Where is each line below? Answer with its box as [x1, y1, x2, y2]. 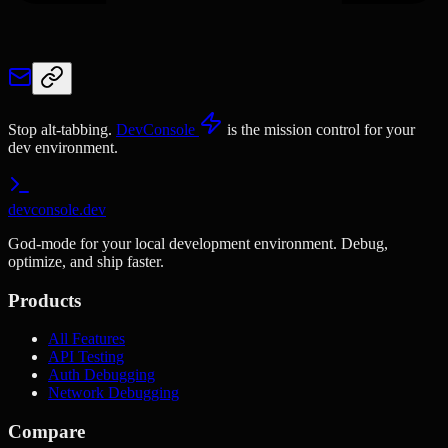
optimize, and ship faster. [8, 252, 164, 270]
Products [8, 289, 81, 311]
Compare [8, 420, 85, 442]
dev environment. [8, 138, 118, 156]
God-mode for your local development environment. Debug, [8, 234, 388, 252]
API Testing [48, 348, 124, 366]
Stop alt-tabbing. [8, 120, 116, 138]
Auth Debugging [48, 366, 155, 384]
